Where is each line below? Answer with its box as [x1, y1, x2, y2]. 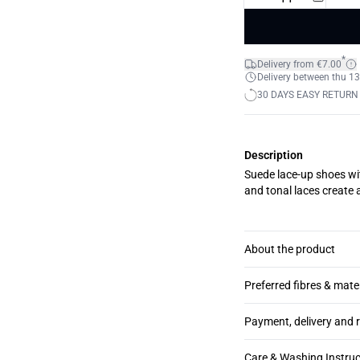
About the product [244, 243, 335, 256]
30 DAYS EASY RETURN [257, 89, 358, 100]
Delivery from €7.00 [257, 59, 342, 70]
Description [244, 149, 303, 162]
